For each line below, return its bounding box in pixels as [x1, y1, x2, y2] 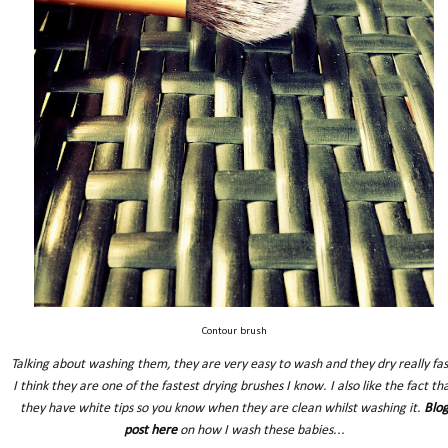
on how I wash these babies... [176, 422, 345, 438]
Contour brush [201, 325, 267, 337]
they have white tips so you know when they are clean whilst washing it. [19, 400, 424, 416]
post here [123, 422, 177, 438]
